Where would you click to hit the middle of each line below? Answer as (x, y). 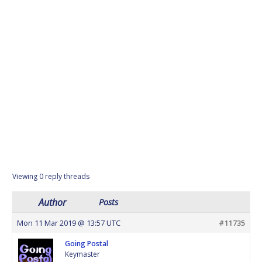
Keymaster (82, 254)
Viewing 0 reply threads (51, 176)
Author (52, 202)
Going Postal (87, 243)
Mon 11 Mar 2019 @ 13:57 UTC (69, 223)
